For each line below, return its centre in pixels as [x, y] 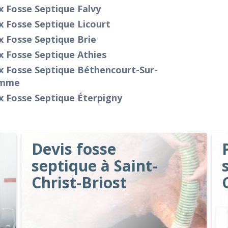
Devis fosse [74, 149]
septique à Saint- [95, 166]
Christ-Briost [79, 182]
